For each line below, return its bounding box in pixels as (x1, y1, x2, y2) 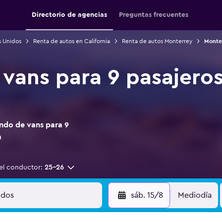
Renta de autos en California (33, 38, 110, 44)
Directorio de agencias (32, 11, 107, 18)
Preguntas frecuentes (119, 11, 188, 18)
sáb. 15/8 (130, 191, 163, 199)
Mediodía (177, 191, 212, 199)
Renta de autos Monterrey (121, 38, 192, 44)
